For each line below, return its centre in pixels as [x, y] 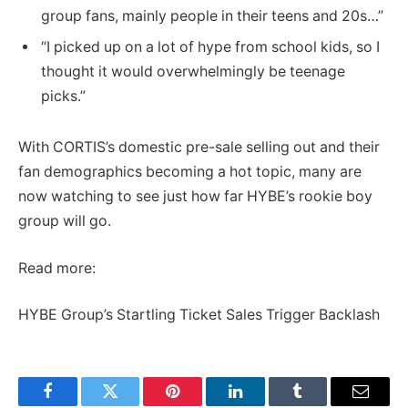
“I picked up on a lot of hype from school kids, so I [210, 47]
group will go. [65, 220]
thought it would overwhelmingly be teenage [193, 72]
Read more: [57, 268]
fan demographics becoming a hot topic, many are [190, 171]
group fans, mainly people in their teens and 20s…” [212, 16]
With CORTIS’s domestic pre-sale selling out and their [199, 147]
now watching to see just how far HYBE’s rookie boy [195, 196]
